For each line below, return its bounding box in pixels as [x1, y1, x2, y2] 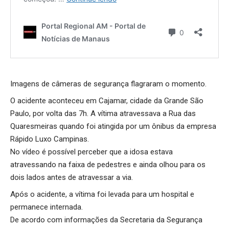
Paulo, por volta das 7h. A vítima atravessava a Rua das [10, 109, 196, 119]
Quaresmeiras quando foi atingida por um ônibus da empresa [10, 122, 216, 131]
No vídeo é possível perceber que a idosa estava [10, 147, 173, 157]
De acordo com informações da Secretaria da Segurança [10, 215, 202, 225]
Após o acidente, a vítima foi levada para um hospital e [10, 190, 194, 199]
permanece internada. [10, 202, 83, 212]
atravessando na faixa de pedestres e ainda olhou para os [10, 160, 205, 170]
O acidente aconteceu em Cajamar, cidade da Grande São [10, 96, 203, 106]
